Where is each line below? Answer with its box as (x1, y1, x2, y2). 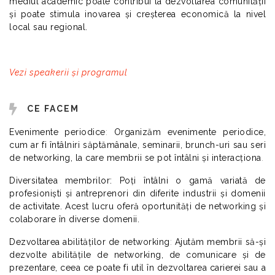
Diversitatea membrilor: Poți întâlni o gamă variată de (9, 175, 266, 185)
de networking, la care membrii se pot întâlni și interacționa (9, 152, 261, 163)
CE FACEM (26, 103, 79, 114)
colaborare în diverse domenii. (9, 214, 139, 224)
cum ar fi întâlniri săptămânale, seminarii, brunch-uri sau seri (9, 139, 266, 150)
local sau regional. (9, 21, 88, 32)
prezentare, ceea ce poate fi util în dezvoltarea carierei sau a (9, 262, 266, 273)
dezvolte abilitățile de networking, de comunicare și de (9, 249, 266, 260)
